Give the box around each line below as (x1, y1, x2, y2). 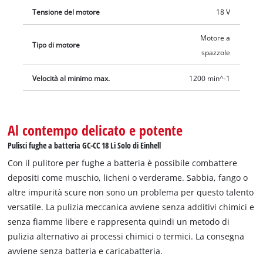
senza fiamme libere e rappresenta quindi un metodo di (8, 216, 230, 228)
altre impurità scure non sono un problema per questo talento (8, 187, 254, 198)
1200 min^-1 (188, 73, 230, 83)
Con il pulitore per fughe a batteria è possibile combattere (8, 157, 238, 169)
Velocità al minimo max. (32, 73, 110, 83)
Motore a (200, 33, 230, 42)
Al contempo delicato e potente (8, 120, 183, 140)
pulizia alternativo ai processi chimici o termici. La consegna (8, 231, 245, 242)
